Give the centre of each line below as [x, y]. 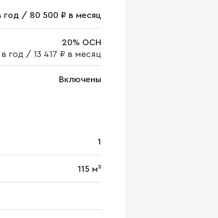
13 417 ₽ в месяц [67, 54]
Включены [80, 79]
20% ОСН [82, 42]
